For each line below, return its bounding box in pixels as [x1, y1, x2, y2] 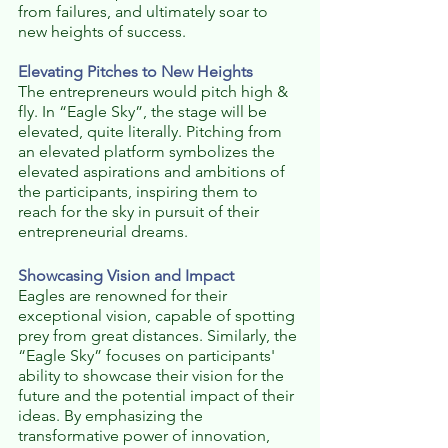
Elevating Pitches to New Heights [18, 62, 253, 82]
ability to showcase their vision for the [18, 366, 288, 386]
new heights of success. [18, 22, 186, 42]
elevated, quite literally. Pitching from [18, 122, 286, 142]
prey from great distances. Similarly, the [18, 326, 301, 346]
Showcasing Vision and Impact [18, 266, 234, 286]
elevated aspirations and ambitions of [18, 162, 289, 182]
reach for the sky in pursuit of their [18, 202, 263, 222]
